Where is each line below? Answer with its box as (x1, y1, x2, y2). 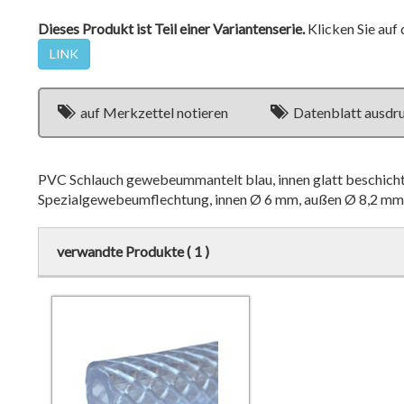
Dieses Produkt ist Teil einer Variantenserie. (38, 20, 306, 37)
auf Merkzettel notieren (80, 104, 229, 121)
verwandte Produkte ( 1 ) (57, 243, 210, 260)
